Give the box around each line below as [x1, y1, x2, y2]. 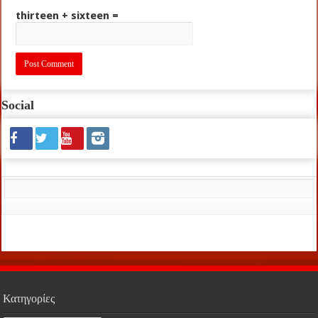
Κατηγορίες [3, 292, 55, 305]
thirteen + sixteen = [16, 9, 119, 22]
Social [1, 97, 35, 112]
